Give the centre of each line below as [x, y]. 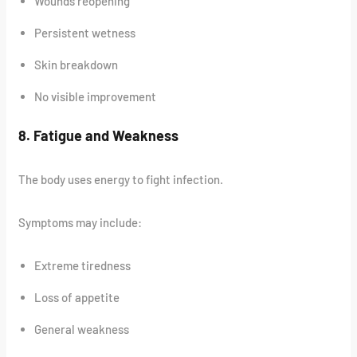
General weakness [82, 330]
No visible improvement [96, 96]
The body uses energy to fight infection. [121, 180]
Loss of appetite [77, 298]
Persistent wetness [85, 32]
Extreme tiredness [83, 266]
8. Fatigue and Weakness [99, 136]
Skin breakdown [76, 64]
